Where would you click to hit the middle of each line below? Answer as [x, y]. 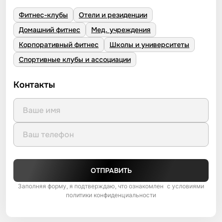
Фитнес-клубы [43, 15]
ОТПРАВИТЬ [111, 170]
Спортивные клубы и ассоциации [75, 59]
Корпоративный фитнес [59, 44]
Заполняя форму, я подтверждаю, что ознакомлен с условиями [111, 186]
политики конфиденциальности [111, 195]
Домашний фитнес [50, 29]
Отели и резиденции [113, 15]
